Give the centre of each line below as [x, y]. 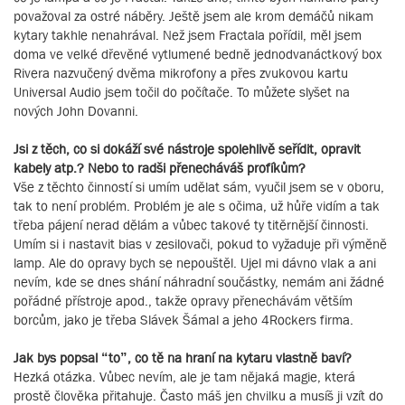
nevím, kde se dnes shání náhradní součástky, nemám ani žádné [199, 281]
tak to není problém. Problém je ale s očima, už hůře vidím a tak [197, 205]
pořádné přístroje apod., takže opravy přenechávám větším [183, 300]
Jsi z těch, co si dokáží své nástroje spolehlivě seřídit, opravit [187, 148]
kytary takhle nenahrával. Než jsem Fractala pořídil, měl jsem [188, 34]
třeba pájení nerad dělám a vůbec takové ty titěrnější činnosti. [191, 224]
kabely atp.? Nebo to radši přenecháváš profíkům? [160, 167]
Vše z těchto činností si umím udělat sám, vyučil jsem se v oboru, [199, 186]
